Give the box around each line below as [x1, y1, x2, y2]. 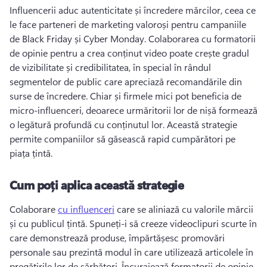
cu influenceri [58, 203, 114, 215]
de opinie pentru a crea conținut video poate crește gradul [10, 46, 249, 59]
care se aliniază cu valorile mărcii [114, 203, 253, 215]
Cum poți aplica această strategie [10, 176, 184, 193]
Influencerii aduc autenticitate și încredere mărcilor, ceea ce [10, 4, 256, 16]
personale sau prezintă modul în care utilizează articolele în [10, 246, 253, 258]
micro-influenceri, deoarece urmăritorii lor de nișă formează [10, 104, 257, 116]
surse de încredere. [10, 89, 90, 102]
